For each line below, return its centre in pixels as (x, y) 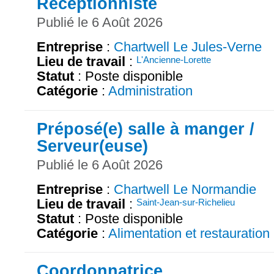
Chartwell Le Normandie (185, 190)
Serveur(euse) (92, 146)
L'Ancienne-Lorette (174, 60)
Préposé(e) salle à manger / (146, 128)
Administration (150, 91)
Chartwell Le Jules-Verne (188, 47)
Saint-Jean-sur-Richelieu (186, 202)
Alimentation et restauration (189, 234)
